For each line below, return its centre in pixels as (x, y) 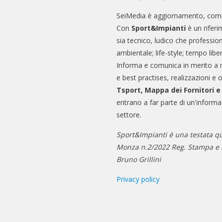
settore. (129, 114)
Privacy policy (138, 179)
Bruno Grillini (139, 159)
